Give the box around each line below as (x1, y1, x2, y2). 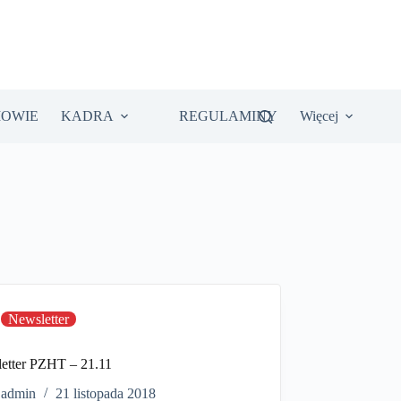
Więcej (299, 108, 338, 124)
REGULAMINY (178, 108, 277, 124)
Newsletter (8, 311, 70, 328)
